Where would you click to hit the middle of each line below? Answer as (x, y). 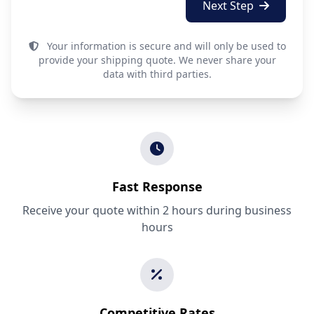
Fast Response (157, 186)
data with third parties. (157, 74)
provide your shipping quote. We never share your (157, 60)
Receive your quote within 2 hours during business (157, 210)
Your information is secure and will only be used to (165, 46)
